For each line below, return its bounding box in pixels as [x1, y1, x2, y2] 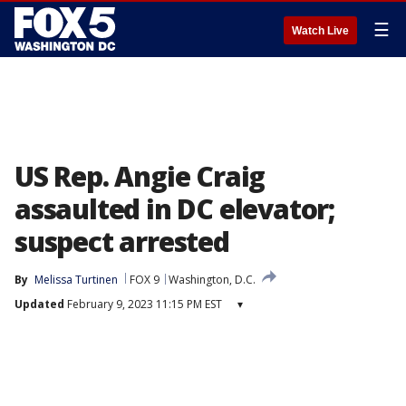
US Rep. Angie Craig [14, 158, 266, 195]
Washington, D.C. [169, 272, 256, 287]
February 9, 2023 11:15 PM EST [64, 296, 222, 312]
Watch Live [292, 24, 349, 37]
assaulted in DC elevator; [14, 190, 334, 227]
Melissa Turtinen [34, 272, 118, 287]
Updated [14, 296, 64, 312]
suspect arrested [14, 223, 229, 260]
